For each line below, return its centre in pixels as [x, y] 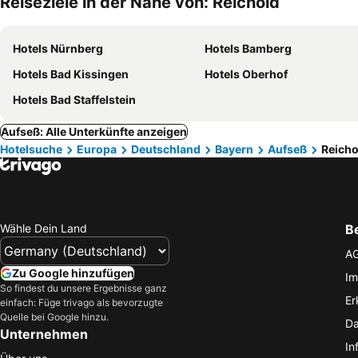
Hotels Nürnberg [58, 48]
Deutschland [166, 149]
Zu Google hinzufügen [73, 272]
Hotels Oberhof [246, 74]
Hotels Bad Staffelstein [74, 99]
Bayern [234, 149]
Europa [97, 149]
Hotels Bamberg [248, 48]
